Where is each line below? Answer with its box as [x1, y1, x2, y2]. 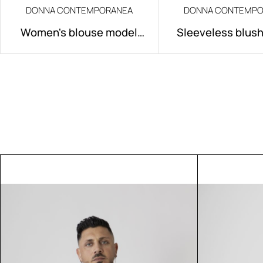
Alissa [63, 43, 95, 58]
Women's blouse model [21, 25, 138, 40]
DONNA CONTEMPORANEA [25, 4, 133, 16]
